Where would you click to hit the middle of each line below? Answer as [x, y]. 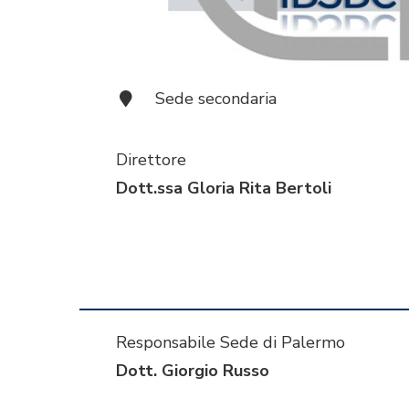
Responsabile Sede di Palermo [231, 343]
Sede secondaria [216, 99]
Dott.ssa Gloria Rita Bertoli [224, 189]
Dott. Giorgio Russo [193, 371]
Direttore [151, 160]
